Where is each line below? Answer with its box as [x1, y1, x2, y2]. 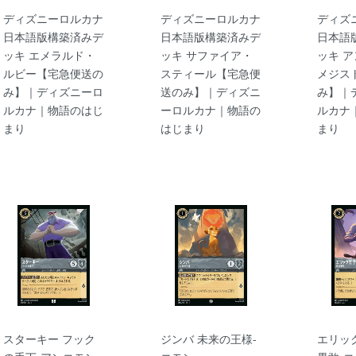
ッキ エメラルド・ [3, 46, 95, 63]
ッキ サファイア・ [160, 46, 253, 63]
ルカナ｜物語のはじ [3, 101, 103, 118]
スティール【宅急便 [160, 64, 261, 81]
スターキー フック [3, 331, 95, 347]
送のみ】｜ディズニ [160, 83, 261, 99]
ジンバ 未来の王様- [160, 331, 257, 347]
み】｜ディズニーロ [3, 83, 103, 99]
